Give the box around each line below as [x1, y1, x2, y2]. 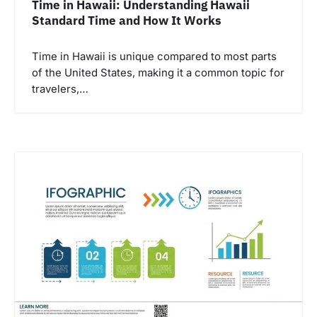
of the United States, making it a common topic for [32, 66, 284, 79]
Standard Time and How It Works [32, 12, 221, 28]
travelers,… [32, 82, 88, 96]
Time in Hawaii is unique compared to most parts [32, 50, 277, 63]
